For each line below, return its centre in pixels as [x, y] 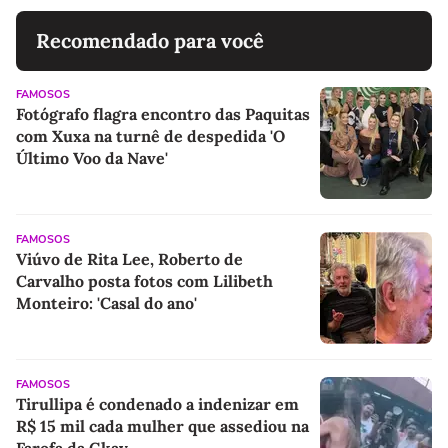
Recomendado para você [150, 41]
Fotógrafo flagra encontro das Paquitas [163, 114]
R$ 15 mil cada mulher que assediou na [162, 426]
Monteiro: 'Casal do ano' [106, 303]
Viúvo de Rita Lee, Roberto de [129, 259]
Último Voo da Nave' [92, 158]
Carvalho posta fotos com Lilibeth [144, 281]
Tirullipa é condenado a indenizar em [157, 404]
